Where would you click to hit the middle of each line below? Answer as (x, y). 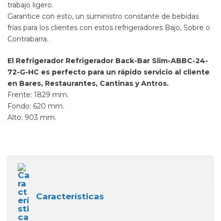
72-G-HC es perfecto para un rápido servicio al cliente (109, 72)
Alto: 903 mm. (32, 117)
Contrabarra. (28, 39)
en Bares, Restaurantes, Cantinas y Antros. (88, 83)
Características (70, 196)
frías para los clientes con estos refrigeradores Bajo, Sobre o (109, 28)
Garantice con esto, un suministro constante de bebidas (103, 16)
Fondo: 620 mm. (36, 106)
